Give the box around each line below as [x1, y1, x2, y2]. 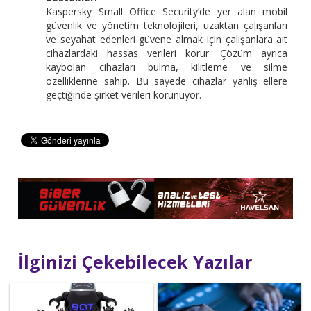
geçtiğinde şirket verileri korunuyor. [46, 88, 202, 102]
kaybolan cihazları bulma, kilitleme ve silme [46, 60, 288, 74]
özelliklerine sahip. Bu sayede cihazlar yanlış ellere [46, 74, 288, 88]
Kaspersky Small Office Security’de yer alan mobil [46, 5, 288, 19]
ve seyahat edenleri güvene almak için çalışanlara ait [46, 33, 288, 47]
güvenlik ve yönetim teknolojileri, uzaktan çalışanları [46, 19, 288, 33]
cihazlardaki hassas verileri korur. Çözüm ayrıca [46, 47, 288, 60]
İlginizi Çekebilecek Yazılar [18, 249, 253, 274]
